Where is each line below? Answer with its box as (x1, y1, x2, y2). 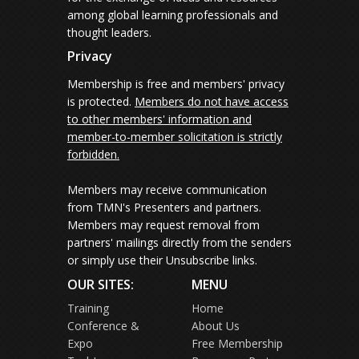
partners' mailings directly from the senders (67, 235, 292, 251)
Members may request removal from (67, 217, 260, 233)
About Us (192, 318, 240, 334)
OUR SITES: (67, 276, 134, 294)
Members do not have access (135, 94, 288, 110)
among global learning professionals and (67, 7, 278, 23)
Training (67, 301, 109, 317)
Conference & (67, 318, 139, 334)
